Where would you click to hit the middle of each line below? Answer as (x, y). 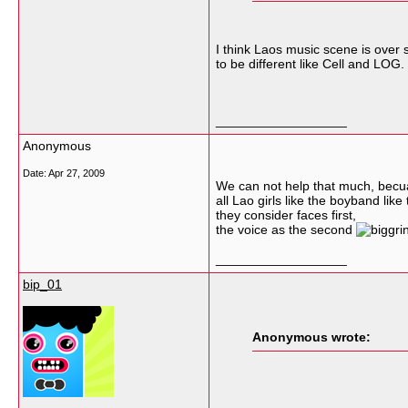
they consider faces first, (286, 215)
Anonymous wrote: (311, 337)
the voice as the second (286, 229)
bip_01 (42, 284)
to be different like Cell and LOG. (310, 64)
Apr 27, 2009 (76, 173)
